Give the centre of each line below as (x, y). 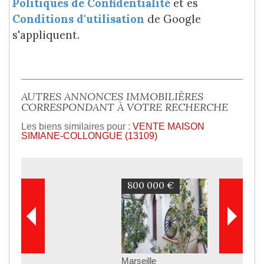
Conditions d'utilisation (78, 19)
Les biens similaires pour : (77, 126)
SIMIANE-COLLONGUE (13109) (89, 135)
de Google (173, 19)
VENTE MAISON (169, 126)
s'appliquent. (46, 35)
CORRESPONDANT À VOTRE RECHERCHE (125, 107)
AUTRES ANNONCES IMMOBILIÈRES (112, 96)
